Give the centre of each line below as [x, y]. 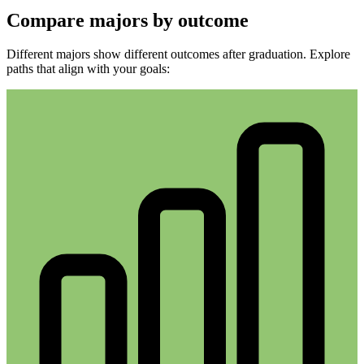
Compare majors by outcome [128, 20]
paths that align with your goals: [88, 69]
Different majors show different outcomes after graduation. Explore [178, 54]
